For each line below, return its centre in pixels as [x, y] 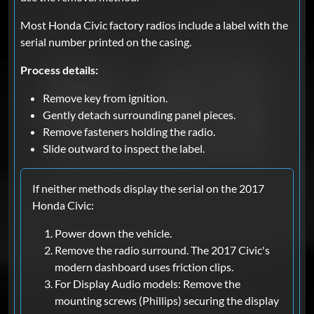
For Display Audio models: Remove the [148, 284]
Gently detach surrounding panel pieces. [139, 115]
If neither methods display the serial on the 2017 [148, 189]
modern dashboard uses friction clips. [144, 267]
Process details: [59, 70]
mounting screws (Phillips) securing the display [167, 301]
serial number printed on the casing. [106, 42]
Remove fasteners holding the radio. [129, 132]
